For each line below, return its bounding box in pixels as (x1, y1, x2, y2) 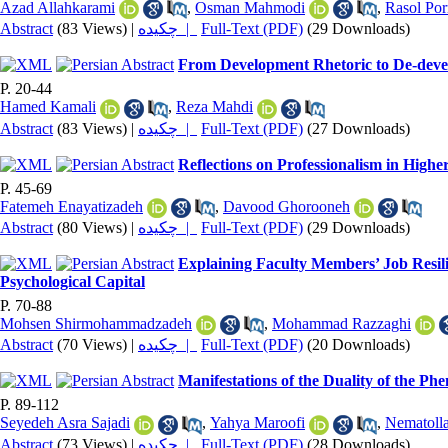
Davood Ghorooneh (223, 197, 350, 215)
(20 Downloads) (307, 336, 410, 354)
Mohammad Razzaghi (272, 314, 411, 332)
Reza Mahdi (176, 98, 253, 116)
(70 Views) (57, 336, 127, 354)
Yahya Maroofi (210, 414, 305, 432)
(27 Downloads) (307, 119, 410, 137)
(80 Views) (57, 218, 127, 236)
